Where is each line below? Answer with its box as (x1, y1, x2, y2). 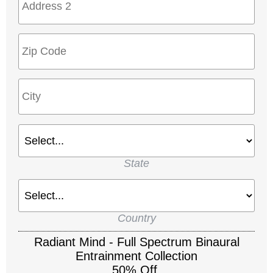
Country (117, 212, 156, 225)
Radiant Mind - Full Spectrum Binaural (34, 235, 239, 249)
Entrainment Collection (76, 249, 197, 263)
